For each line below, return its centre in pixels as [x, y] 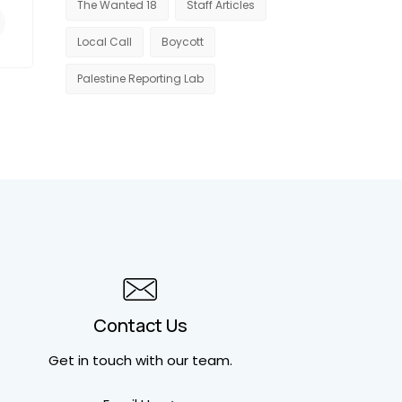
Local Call [105, 42]
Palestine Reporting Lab [140, 79]
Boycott [183, 42]
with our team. [182, 360]
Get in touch [90, 360]
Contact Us [140, 325]
